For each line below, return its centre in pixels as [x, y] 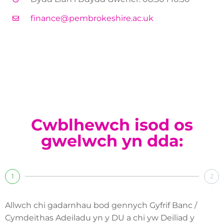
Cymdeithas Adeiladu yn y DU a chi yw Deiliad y [100, 217]
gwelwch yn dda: [112, 140]
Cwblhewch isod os [112, 124]
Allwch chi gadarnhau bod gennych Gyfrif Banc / [101, 205]
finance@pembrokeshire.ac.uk [92, 18]
